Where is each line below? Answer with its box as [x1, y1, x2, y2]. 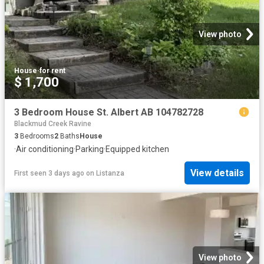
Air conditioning [16, 144, 74, 154]
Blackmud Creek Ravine [14, 119, 91, 128]
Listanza [96, 169, 124, 177]
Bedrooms [18, 131, 54, 140]
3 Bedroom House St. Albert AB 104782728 [14, 106, 203, 118]
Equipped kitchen [105, 144, 169, 154]
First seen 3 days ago [14, 169, 84, 177]
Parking [75, 144, 104, 154]
